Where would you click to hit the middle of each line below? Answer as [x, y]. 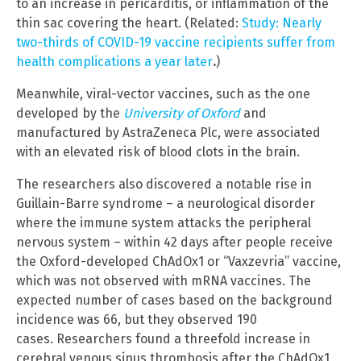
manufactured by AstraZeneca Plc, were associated [168, 133]
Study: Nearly [282, 23]
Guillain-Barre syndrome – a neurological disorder [166, 204]
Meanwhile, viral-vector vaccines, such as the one [163, 94]
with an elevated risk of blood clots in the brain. [158, 152]
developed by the [70, 114]
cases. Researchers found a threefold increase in [163, 339]
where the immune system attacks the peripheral [164, 223]
